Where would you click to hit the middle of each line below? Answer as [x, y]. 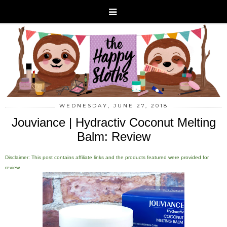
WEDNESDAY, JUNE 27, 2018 [113, 105]
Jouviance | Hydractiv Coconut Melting [113, 122]
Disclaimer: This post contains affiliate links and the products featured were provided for [107, 157]
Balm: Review [113, 136]
